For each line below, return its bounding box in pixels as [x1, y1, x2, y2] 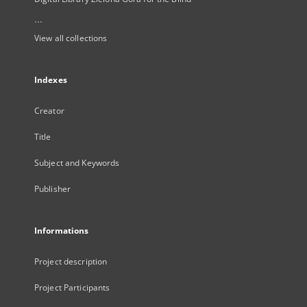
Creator [34, 105, 64, 116]
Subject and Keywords [34, 157, 120, 169]
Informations [34, 225, 89, 236]
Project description [34, 256, 108, 267]
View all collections [34, 32, 108, 44]
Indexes [34, 74, 67, 86]
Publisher [34, 183, 71, 195]
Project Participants [34, 282, 110, 293]
